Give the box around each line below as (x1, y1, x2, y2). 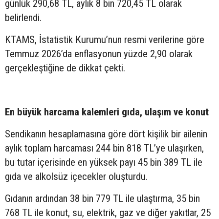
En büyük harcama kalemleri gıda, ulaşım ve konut (5, 106, 209, 118)
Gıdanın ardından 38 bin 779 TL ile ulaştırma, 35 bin (5, 192, 200, 204)
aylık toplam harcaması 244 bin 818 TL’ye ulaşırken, (5, 142, 204, 154)
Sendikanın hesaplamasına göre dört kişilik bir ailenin (5, 128, 207, 140)
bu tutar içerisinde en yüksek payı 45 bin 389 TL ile (5, 156, 202, 168)
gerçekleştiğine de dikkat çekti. (5, 62, 125, 74)
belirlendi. (5, 11, 42, 23)
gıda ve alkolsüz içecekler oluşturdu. (5, 170, 148, 182)
